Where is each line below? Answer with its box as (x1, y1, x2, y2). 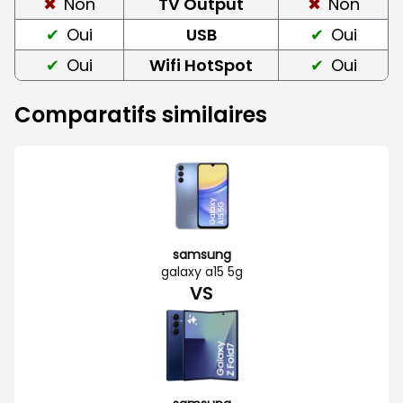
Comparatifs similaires (14, 99, 267, 130)
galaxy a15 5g (160, 262, 243, 281)
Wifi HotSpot (149, 53, 253, 76)
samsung (172, 245, 231, 264)
